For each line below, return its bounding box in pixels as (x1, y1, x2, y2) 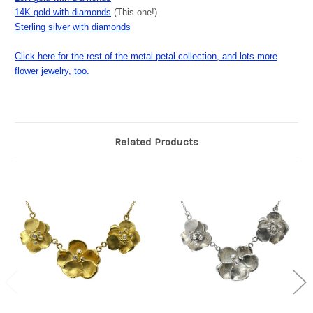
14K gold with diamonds (15, 7, 111, 18)
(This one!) (111, 7, 157, 18)
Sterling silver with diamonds (15, 22, 131, 33)
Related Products (115, 136, 198, 149)
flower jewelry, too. (15, 66, 89, 77)
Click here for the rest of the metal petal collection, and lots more (15, 51, 277, 62)
